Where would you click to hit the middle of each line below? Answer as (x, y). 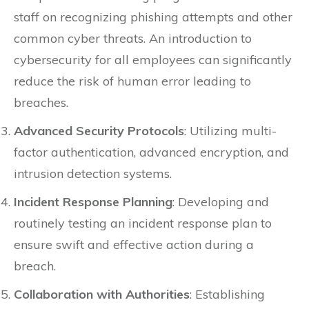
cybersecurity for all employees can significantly (153, 60)
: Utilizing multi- (230, 131)
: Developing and (221, 202)
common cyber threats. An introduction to (133, 38)
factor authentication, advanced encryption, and (151, 152)
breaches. (41, 102)
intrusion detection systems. (93, 173)
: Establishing (227, 294)
